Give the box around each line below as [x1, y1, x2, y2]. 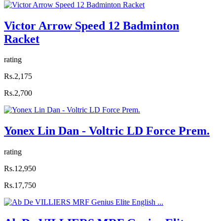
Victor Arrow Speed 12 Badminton [4, 19, 179, 32]
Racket [4, 32, 39, 45]
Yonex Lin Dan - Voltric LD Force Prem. [4, 124, 210, 138]
